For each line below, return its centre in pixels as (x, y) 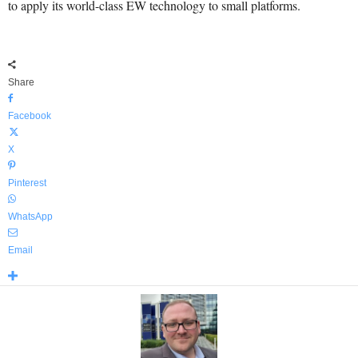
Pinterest (27, 183)
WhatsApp (30, 217)
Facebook (30, 116)
